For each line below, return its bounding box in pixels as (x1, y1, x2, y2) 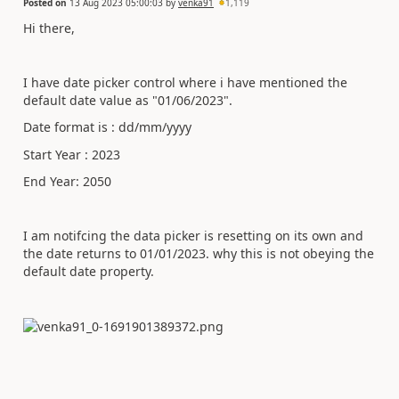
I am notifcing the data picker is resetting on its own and (23, 227, 363, 244)
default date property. (23, 263, 154, 280)
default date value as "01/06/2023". (23, 91, 236, 109)
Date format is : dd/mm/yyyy (23, 118, 191, 135)
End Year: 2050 (23, 173, 111, 190)
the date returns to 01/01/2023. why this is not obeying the (23, 245, 374, 262)
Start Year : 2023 (23, 145, 120, 163)
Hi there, (23, 19, 75, 37)
